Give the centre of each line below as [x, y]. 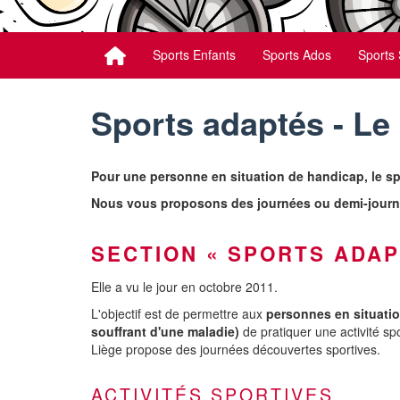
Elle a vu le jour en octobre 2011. [184, 286]
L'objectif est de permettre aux [179, 313]
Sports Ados [296, 54]
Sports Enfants [194, 54]
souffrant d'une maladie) [167, 331]
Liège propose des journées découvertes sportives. [236, 349]
